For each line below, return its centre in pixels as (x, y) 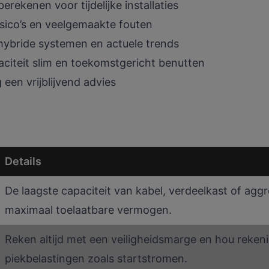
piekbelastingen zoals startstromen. (96, 259)
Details (23, 162)
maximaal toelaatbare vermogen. (88, 210)
